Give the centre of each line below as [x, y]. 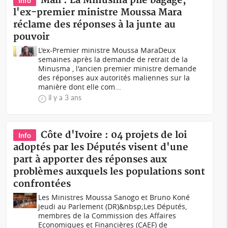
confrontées [42, 184]
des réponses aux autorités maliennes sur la [114, 78]
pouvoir [32, 37]
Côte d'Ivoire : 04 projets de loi [114, 135]
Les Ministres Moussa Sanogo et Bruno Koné [114, 197]
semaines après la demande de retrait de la [113, 59]
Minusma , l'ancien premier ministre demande [118, 68]
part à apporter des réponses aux [90, 160]
